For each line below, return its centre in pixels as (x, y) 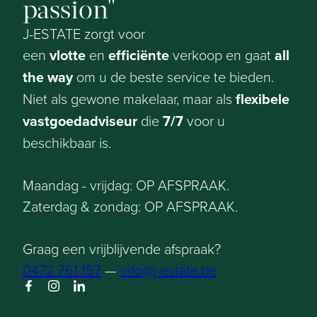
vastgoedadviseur (80, 121)
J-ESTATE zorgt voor (84, 33)
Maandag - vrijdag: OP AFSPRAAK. (126, 185)
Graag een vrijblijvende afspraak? (122, 248)
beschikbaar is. (67, 142)
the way (48, 77)
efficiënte (140, 55)
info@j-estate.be (168, 270)
